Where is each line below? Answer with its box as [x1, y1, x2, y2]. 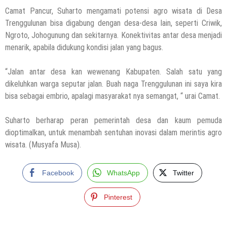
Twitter [173, 168, 194, 177]
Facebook [42, 168, 74, 177]
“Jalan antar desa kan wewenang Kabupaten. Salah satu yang [5, 66, 222, 77]
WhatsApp [107, 168, 140, 177]
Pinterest [104, 193, 132, 201]
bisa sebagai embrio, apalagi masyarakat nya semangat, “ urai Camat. [5, 91, 220, 101]
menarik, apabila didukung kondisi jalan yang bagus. [5, 42, 163, 52]
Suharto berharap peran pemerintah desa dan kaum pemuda [5, 115, 222, 125]
